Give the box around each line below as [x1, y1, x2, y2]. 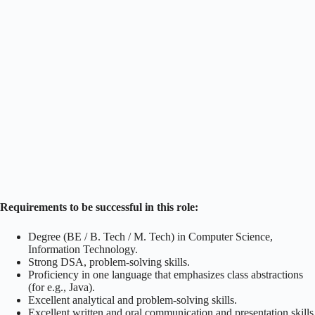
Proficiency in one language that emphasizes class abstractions [28, 268, 303, 281]
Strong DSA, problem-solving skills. [28, 255, 193, 268]
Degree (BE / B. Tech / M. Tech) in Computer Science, [28, 230, 273, 243]
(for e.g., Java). [28, 281, 95, 293]
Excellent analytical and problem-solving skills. [28, 293, 240, 306]
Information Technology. [28, 243, 138, 255]
